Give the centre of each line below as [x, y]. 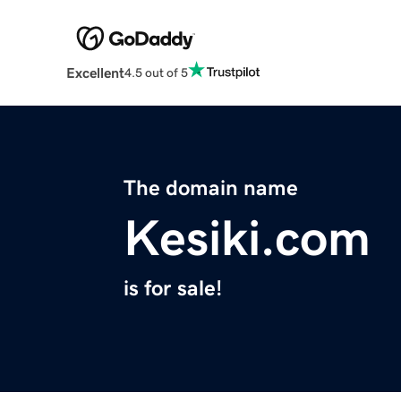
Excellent [95, 73]
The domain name [211, 188]
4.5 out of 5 [156, 72]
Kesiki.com [247, 239]
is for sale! [173, 289]
